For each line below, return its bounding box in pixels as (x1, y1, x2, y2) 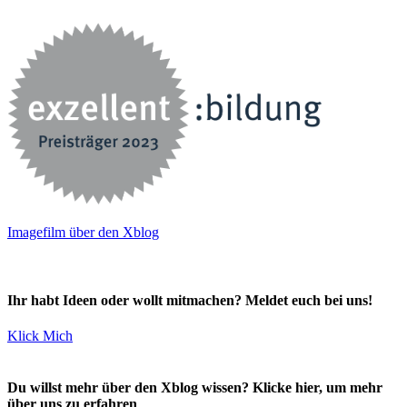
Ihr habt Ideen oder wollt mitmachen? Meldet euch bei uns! (7, 292, 372, 308)
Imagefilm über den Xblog (7, 223, 159, 240)
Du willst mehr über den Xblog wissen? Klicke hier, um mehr (7, 380, 382, 396)
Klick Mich (7, 328, 73, 344)
